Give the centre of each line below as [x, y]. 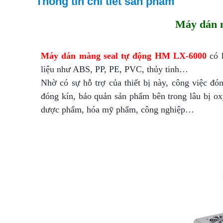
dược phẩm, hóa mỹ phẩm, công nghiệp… [117, 110]
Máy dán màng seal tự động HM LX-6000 [124, 56]
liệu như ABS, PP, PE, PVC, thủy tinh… [114, 69]
